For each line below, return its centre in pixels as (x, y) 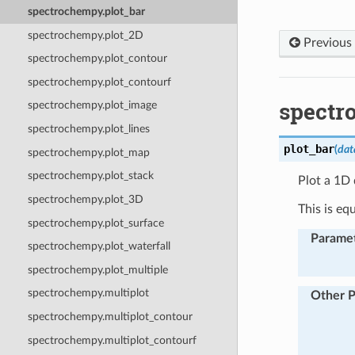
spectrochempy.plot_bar (86, 11)
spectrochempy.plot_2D (85, 35)
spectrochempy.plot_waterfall (99, 246)
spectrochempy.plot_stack (90, 176)
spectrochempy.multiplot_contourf (112, 340)
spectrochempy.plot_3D (85, 199)
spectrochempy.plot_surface (95, 223)
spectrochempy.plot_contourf (99, 82)
